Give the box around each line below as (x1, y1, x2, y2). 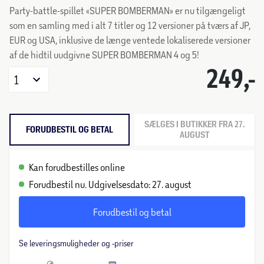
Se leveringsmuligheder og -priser (19, 238, 134, 249)
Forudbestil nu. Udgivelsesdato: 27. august (29, 179, 192, 190)
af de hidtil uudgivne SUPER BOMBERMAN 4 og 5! (9, 49, 199, 61)
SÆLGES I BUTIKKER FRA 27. (144, 119, 245, 130)
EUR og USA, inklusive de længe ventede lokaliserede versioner (9, 34, 250, 46)
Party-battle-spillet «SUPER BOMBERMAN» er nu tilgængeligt (9, 5, 246, 16)
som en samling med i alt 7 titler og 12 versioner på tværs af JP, (9, 19, 250, 31)
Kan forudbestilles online (29, 161, 125, 173)
